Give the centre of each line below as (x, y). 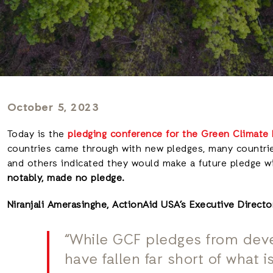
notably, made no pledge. (66, 179)
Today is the (37, 135)
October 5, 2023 (53, 108)
